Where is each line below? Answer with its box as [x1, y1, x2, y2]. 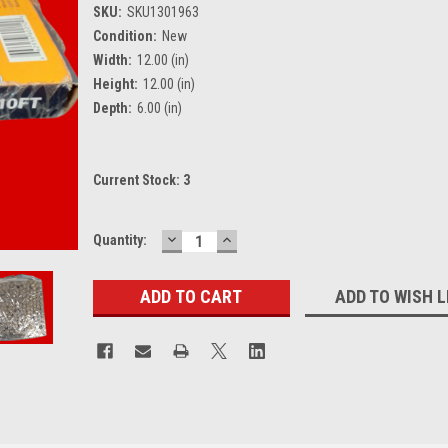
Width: [92, 51, 132, 68]
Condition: [92, 27, 157, 44]
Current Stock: [92, 171, 183, 188]
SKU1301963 [126, 3, 199, 20]
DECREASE [163, 227, 250, 249]
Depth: [92, 99, 132, 116]
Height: [92, 75, 138, 92]
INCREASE [218, 227, 302, 249]
